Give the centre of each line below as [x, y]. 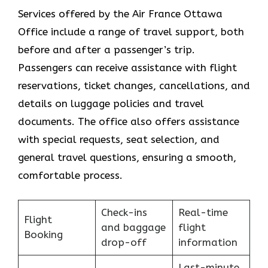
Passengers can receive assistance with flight [127, 68]
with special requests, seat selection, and [119, 140]
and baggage [133, 227]
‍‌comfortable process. [70, 176]
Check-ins [124, 212]
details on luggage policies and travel [111, 104]
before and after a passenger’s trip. [106, 50]
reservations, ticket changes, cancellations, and [134, 86]
